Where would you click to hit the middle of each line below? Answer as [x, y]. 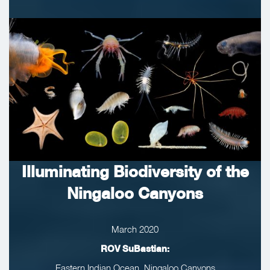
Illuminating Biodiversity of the [135, 172]
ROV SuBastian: [135, 249]
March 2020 [135, 229]
